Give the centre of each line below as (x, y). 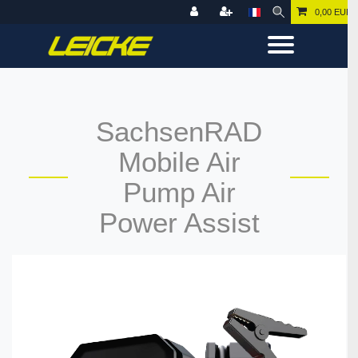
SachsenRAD (179, 131)
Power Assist (179, 223)
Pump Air (179, 192)
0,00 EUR (334, 12)
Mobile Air (179, 162)
